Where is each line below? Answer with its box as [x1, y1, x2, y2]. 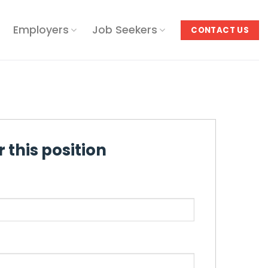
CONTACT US [191, 24, 249, 36]
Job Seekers [92, 23, 158, 37]
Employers [13, 23, 69, 37]
